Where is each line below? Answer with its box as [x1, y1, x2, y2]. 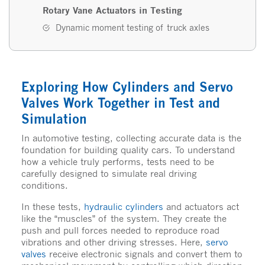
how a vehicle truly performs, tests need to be [21, 156, 214, 167]
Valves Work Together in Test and [21, 95, 220, 111]
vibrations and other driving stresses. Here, [21, 236, 206, 247]
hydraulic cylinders [83, 201, 163, 212]
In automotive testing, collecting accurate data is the [21, 132, 241, 143]
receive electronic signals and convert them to [46, 248, 243, 259]
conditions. [21, 179, 68, 190]
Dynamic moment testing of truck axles [56, 22, 209, 33]
